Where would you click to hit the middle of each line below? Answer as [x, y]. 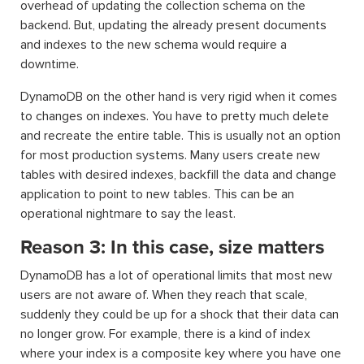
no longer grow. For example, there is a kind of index [165, 334]
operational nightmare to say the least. [128, 214]
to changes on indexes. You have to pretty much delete [175, 116]
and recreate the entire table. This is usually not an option [180, 136]
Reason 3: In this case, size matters [172, 247]
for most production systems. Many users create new [170, 155]
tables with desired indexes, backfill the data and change [178, 175]
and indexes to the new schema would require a [154, 45]
